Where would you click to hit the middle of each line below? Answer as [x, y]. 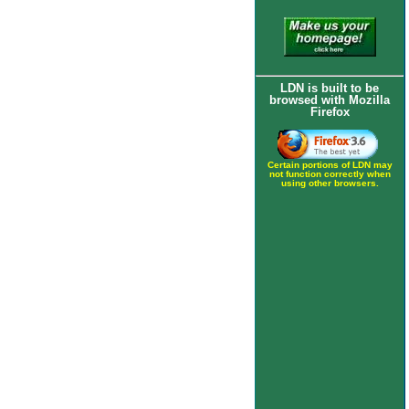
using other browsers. [330, 183]
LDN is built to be [330, 88]
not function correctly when [330, 174]
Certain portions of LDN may [330, 165]
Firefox [330, 112]
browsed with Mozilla [330, 100]
